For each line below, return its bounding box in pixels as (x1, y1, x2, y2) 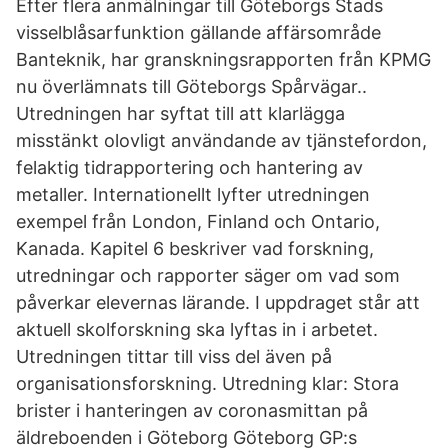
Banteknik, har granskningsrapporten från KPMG (16, 49, 431, 70)
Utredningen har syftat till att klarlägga (16, 103, 345, 124)
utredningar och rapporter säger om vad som (16, 265, 400, 286)
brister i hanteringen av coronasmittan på (16, 400, 368, 421)
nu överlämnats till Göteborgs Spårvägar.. (16, 76, 367, 97)
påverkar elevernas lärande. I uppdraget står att (16, 292, 420, 313)
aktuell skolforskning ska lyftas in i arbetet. (16, 319, 378, 340)
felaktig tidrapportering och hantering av (16, 157, 363, 178)
